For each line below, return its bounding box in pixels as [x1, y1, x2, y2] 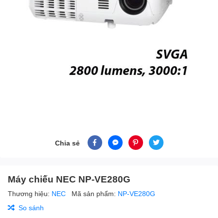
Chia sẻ [54, 138, 80, 147]
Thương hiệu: [8, 189, 52, 198]
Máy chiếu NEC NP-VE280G [8, 173, 130, 185]
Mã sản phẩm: [72, 189, 118, 198]
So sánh [18, 203, 44, 212]
